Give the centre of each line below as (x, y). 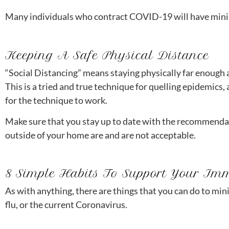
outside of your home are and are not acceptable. (100, 135)
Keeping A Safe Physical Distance (107, 55)
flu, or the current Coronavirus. (66, 205)
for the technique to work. (56, 100)
